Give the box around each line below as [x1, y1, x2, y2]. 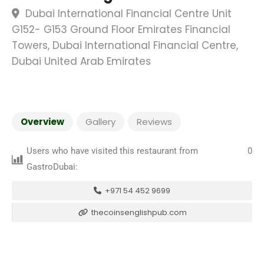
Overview [21, 115, 64, 128]
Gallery [85, 115, 115, 128]
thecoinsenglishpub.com [89, 207, 187, 218]
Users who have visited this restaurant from [27, 146, 199, 156]
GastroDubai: [27, 161, 78, 172]
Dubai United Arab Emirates [12, 54, 151, 68]
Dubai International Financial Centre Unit [22, 6, 232, 21]
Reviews [137, 115, 172, 128]
